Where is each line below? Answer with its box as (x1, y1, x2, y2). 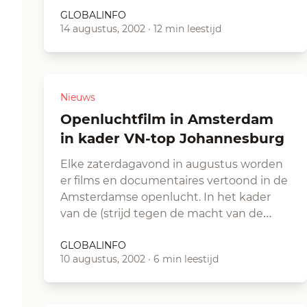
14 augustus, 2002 (60, 23, 145, 35)
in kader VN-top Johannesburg (60, 130, 284, 147)
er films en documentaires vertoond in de (60, 174, 288, 187)
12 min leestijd (153, 23, 221, 35)
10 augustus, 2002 (60, 253, 145, 265)
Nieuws (60, 91, 95, 103)
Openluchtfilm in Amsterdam (60, 111, 72, 127)
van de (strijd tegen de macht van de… (60, 207, 272, 220)
